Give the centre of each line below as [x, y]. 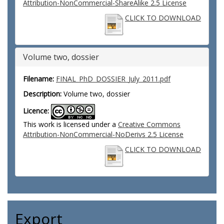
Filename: [38, 79]
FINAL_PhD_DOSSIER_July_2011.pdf [113, 79]
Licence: [36, 111]
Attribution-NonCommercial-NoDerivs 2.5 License [103, 134]
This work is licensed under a [70, 124]
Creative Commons [149, 124]
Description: [42, 94]
